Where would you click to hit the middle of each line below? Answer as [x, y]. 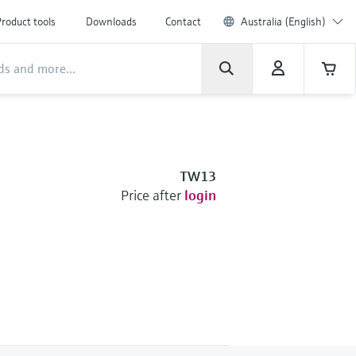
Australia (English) [283, 21]
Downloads [111, 21]
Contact [183, 21]
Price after [151, 195]
